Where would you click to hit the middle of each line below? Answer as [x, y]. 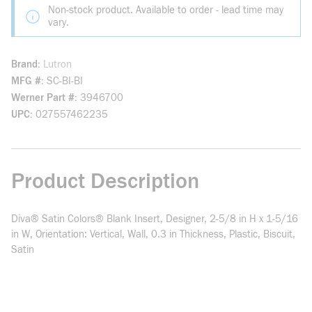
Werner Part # [43, 98]
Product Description [105, 181]
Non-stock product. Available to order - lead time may [166, 10]
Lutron [57, 64]
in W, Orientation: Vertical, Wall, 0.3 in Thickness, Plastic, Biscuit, [153, 234]
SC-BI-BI [65, 81]
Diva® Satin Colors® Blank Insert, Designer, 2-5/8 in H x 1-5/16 [155, 219]
